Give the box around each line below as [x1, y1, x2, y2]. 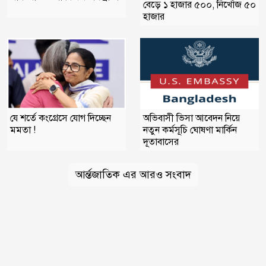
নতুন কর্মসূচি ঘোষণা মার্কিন [143, 123, 237, 136]
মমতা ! [10, 123, 36, 136]
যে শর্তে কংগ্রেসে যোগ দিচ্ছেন [10, 112, 111, 124]
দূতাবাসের [143, 135, 179, 148]
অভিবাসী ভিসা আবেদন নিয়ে [143, 112, 240, 124]
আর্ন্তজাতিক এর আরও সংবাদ [75, 167, 191, 181]
